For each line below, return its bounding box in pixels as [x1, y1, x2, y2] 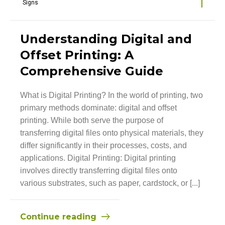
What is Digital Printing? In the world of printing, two [20, 90, 203, 99]
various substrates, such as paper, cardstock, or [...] [20, 178, 200, 187]
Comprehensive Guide [20, 63, 163, 78]
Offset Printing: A [20, 47, 134, 62]
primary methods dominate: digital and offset [20, 103, 177, 112]
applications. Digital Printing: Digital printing [20, 153, 176, 162]
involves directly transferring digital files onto [20, 166, 177, 175]
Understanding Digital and [20, 31, 192, 46]
